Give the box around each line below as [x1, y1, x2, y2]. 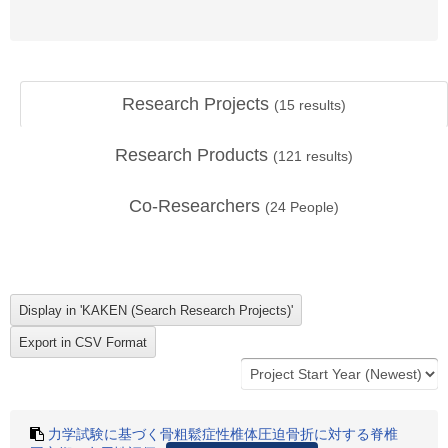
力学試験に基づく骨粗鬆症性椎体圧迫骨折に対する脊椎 [48, 426, 398, 442]
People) [286, 199, 339, 215]
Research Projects [122, 94, 274, 114]
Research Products [115, 145, 273, 165]
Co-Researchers [129, 196, 265, 216]
